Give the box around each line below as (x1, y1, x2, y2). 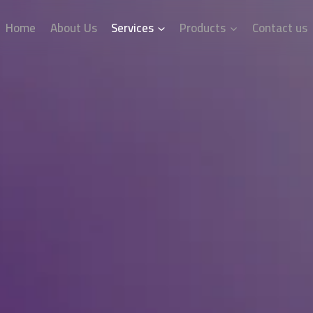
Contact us (252, 16, 307, 39)
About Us (50, 16, 97, 39)
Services (111, 16, 154, 39)
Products (180, 16, 226, 39)
